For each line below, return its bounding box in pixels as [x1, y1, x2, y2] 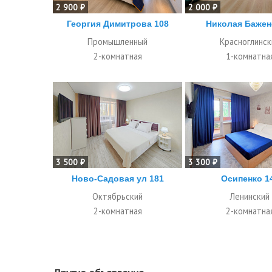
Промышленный [87, 36, 148, 48]
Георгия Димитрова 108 [66, 19, 169, 29]
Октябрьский [92, 191, 143, 203]
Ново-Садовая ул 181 [71, 174, 164, 184]
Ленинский [230, 191, 270, 203]
